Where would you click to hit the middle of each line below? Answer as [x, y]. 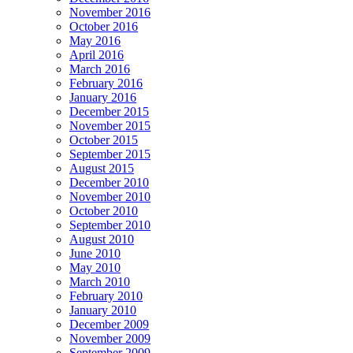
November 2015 [110, 126]
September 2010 [110, 225]
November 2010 [110, 197]
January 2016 [103, 98]
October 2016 [104, 27]
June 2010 [95, 254]
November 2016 [110, 13]
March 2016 [100, 69]
